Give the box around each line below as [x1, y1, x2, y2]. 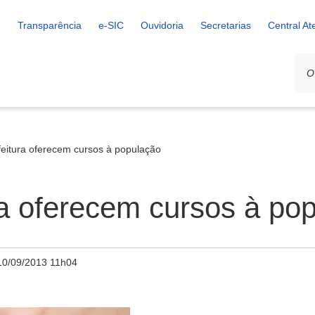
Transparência [18, 20, 82, 31]
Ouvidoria [141, 20, 184, 31]
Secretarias [200, 20, 251, 31]
